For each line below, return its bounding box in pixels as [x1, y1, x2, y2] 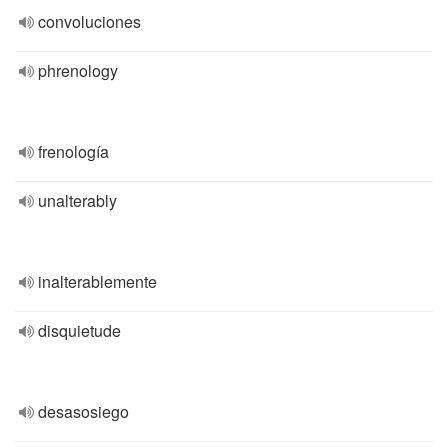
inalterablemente [38, 270, 157, 293]
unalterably [38, 189, 117, 212]
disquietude [38, 319, 121, 342]
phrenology [38, 59, 118, 82]
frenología [38, 140, 109, 163]
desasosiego [38, 400, 129, 423]
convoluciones [38, 10, 141, 33]
